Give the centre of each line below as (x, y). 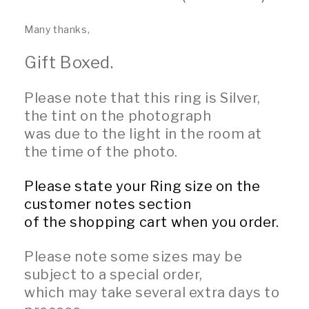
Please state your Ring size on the (142, 187)
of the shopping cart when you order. (152, 222)
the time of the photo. (101, 152)
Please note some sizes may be (133, 257)
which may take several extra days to (152, 293)
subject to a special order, (113, 275)
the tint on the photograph (118, 116)
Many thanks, (57, 30)
